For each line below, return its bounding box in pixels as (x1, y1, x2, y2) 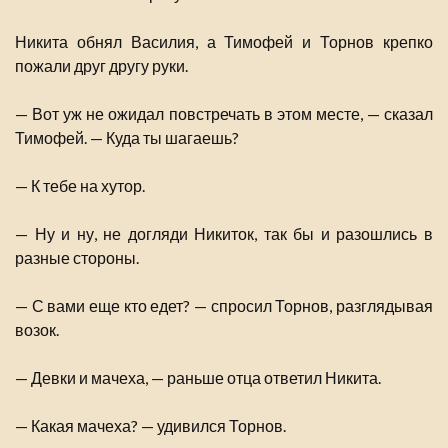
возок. (15, 320, 59, 340)
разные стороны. (15, 248, 139, 268)
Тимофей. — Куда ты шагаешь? (15, 128, 239, 148)
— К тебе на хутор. (15, 176, 145, 196)
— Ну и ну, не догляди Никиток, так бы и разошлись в (15, 224, 433, 244)
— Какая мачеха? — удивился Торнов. (15, 416, 286, 436)
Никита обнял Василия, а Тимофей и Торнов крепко (15, 32, 433, 52)
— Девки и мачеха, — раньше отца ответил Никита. (15, 368, 381, 388)
